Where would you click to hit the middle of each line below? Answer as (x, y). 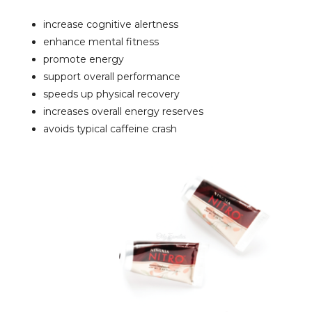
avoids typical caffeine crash (110, 129)
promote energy (84, 60)
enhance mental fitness (101, 42)
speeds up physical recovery (112, 94)
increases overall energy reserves (124, 112)
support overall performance (112, 77)
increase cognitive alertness (111, 25)
